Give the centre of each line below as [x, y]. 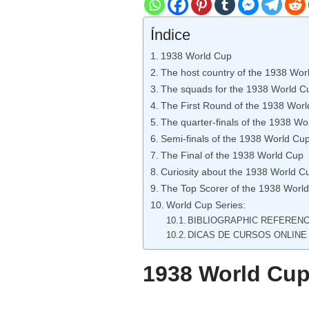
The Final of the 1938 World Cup [232, 156]
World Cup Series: [206, 205]
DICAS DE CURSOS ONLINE [248, 235]
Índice [170, 35]
